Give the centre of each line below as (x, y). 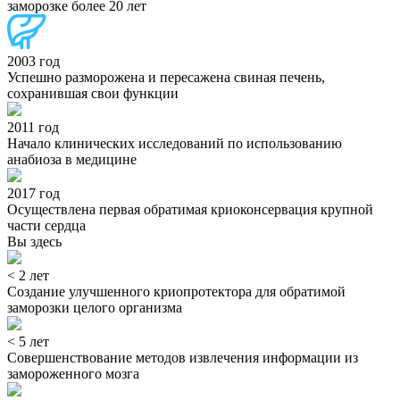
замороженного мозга (73, 374)
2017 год (33, 194)
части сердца (46, 226)
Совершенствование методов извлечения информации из (183, 358)
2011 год (33, 128)
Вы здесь (34, 242)
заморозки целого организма (95, 308)
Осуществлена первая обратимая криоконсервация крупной (190, 210)
